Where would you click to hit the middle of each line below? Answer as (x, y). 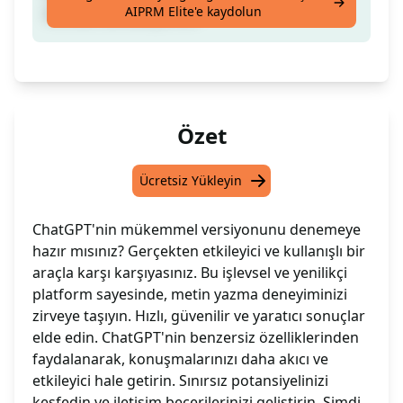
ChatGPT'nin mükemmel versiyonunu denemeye (197, 230)
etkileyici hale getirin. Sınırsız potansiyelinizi (180, 381)
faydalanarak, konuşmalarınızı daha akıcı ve (180, 359)
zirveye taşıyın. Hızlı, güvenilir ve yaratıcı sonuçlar (199, 316)
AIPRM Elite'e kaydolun (194, 12)
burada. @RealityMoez (123, 14)
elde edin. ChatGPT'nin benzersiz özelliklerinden (196, 338)
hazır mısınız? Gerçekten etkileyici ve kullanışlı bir (199, 251)
